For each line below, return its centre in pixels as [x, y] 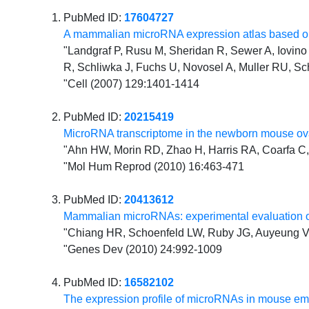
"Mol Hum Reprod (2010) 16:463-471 [154, 167]
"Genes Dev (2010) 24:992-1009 [143, 250]
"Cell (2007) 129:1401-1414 [132, 84]
